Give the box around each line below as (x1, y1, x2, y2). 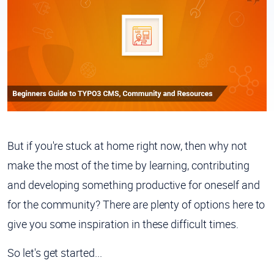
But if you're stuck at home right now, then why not (7, 138, 247, 153)
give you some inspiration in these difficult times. (7, 216, 239, 231)
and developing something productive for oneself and (7, 177, 260, 192)
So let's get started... (7, 245, 102, 260)
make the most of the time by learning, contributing (7, 157, 250, 172)
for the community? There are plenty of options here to (7, 196, 265, 212)
